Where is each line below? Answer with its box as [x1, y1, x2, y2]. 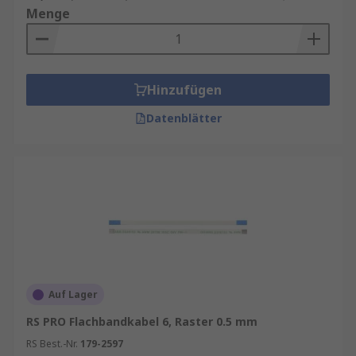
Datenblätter [145, 110, 222, 126]
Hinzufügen [147, 81, 222, 99]
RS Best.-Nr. [26, 337, 78, 350]
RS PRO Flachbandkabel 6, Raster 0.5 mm [26, 314, 257, 329]
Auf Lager [48, 288, 98, 301]
